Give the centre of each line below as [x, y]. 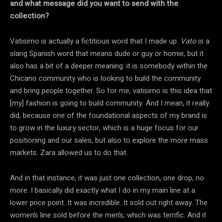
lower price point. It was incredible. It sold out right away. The [109, 202]
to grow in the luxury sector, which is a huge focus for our [104, 128]
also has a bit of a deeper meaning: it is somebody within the [109, 66]
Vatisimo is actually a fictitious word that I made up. [95, 41]
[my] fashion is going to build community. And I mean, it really [110, 103]
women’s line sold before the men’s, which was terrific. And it [108, 215]
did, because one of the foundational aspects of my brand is [109, 115]
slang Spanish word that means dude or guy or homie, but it [107, 53]
